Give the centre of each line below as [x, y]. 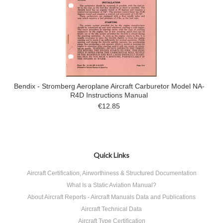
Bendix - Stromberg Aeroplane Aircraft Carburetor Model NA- [109, 86]
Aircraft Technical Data [111, 209]
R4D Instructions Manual [109, 95]
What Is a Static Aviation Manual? [111, 185]
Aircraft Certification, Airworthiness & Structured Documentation [111, 173]
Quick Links [111, 155]
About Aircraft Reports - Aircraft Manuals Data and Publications [111, 197]
